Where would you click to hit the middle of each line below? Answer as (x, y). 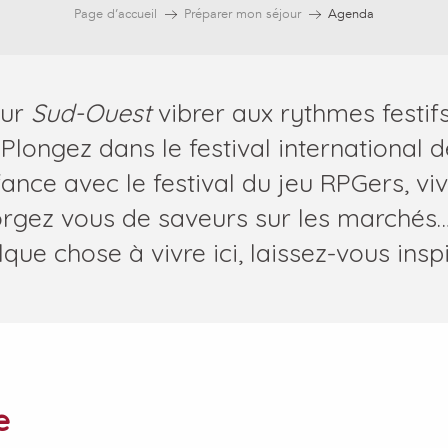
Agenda (351, 14)
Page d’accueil (115, 14)
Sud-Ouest (87, 112)
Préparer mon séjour (242, 14)
